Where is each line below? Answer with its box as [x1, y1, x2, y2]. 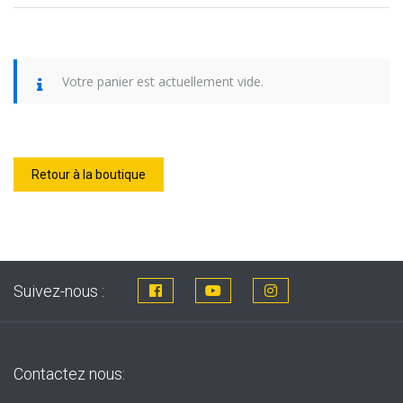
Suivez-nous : [13, 281, 104, 300]
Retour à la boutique [31, 166, 146, 182]
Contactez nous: [13, 363, 125, 383]
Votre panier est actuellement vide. [62, 72, 264, 90]
